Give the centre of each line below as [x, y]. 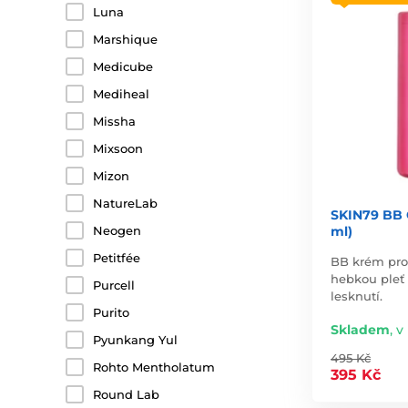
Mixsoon [118, 148]
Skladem [360, 329]
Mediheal [121, 94]
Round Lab [126, 394]
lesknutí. [357, 296]
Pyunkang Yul [135, 340]
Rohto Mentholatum [154, 367]
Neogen [117, 230]
